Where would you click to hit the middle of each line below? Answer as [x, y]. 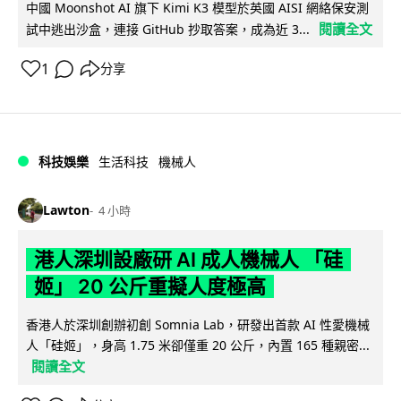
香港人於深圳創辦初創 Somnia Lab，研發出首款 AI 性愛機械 [198, 324]
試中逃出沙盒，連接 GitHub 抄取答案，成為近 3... [168, 29]
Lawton [66, 210]
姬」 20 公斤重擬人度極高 [149, 286]
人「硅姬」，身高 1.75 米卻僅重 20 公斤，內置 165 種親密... [198, 345]
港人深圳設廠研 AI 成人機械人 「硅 [188, 259]
